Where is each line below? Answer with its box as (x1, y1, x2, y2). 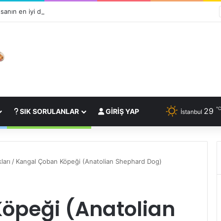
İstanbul (181, 108, 202, 116)
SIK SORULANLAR (18, 107, 79, 116)
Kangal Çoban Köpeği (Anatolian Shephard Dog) (16, 157, 162, 166)
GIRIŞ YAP (104, 107, 139, 116)
